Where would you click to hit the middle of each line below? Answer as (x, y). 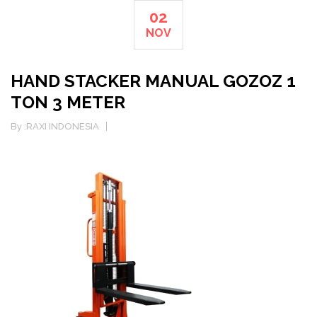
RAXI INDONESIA (63, 126)
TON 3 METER (68, 102)
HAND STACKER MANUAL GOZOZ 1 (153, 81)
